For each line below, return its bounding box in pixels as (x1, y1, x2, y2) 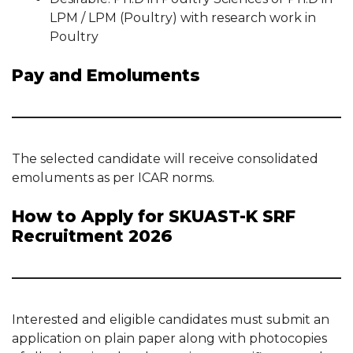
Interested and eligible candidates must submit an (12, 312, 329, 327)
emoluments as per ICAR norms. (12, 170, 214, 185)
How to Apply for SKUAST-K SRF (12, 206, 295, 226)
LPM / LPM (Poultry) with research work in (50, 10, 316, 25)
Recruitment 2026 (12, 226, 173, 246)
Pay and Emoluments (12, 65, 200, 85)
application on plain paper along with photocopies (12, 331, 327, 346)
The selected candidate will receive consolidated (12, 151, 318, 166)
